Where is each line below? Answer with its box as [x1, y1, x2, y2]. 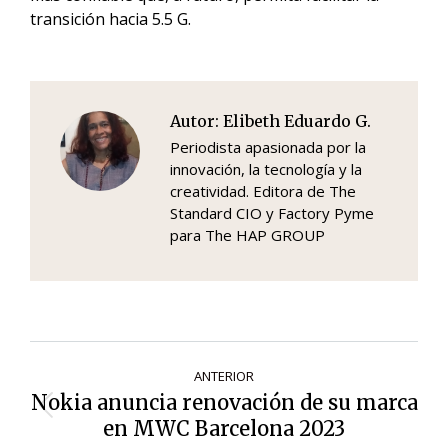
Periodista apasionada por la [170, 137, 366, 157]
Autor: [170, 111, 219, 131]
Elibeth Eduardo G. [219, 111, 371, 131]
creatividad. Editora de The [170, 181, 356, 201]
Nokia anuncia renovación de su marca [30, 390, 418, 415]
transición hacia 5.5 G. [30, 8, 191, 30]
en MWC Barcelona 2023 [103, 416, 345, 441]
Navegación [29, 339, 207, 377]
